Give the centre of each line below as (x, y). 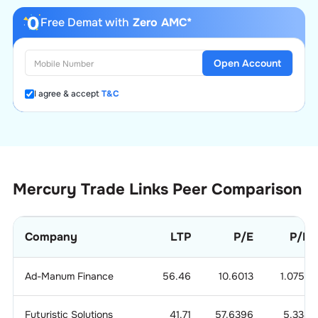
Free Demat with (84, 22)
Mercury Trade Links (90, 190)
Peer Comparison (237, 190)
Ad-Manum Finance (69, 276)
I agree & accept (66, 94)
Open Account (248, 63)
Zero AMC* (160, 22)
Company (51, 237)
